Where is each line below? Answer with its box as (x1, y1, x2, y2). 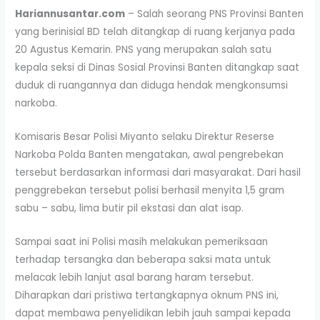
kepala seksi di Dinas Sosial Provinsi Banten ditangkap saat (15, 60, 300, 74)
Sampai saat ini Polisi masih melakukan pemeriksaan (15, 234, 269, 249)
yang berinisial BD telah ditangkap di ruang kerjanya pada (15, 24, 296, 39)
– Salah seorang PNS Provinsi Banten (125, 6, 304, 21)
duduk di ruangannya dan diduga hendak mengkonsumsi (15, 78, 289, 92)
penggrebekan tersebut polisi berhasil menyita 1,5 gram (15, 183, 285, 197)
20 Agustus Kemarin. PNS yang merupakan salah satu (15, 42, 272, 56)
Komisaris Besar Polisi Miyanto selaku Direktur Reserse (15, 129, 275, 144)
